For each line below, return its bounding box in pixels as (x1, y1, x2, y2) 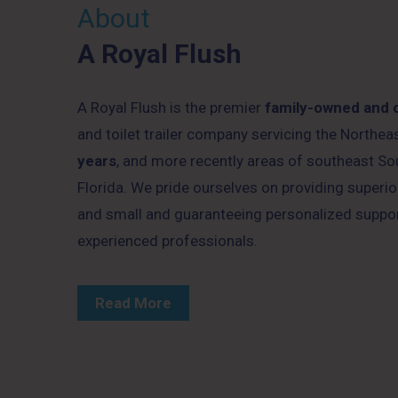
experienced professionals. (77, 231, 258, 250)
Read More (95, 293, 171, 312)
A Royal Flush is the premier (77, 98, 265, 116)
